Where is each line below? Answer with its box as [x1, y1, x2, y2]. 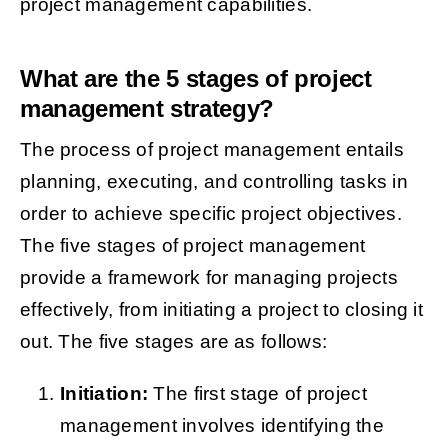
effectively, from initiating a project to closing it [19, 299, 423, 321]
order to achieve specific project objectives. [19, 203, 402, 225]
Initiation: [59, 383, 149, 405]
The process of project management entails [19, 139, 404, 161]
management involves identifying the [59, 415, 385, 437]
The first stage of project [148, 383, 367, 405]
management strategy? [19, 95, 274, 123]
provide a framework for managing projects [19, 267, 398, 289]
